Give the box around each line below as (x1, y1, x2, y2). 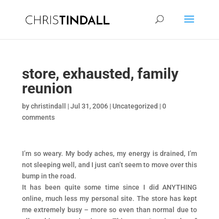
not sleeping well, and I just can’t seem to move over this (22, 161, 197, 169)
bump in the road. (22, 172, 76, 180)
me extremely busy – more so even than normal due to (22, 206, 197, 214)
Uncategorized (112, 102, 158, 110)
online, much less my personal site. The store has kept (22, 195, 197, 202)
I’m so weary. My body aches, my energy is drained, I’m (22, 150, 197, 157)
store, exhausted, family (22, 65, 178, 82)
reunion (22, 80, 72, 97)
